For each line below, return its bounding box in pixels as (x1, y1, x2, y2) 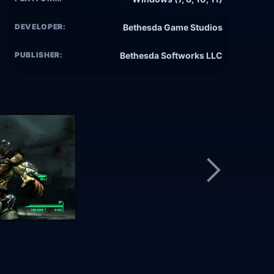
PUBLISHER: (15, 50, 63, 60)
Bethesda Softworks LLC (120, 50, 223, 61)
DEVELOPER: (15, 22, 66, 32)
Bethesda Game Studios (123, 22, 223, 33)
